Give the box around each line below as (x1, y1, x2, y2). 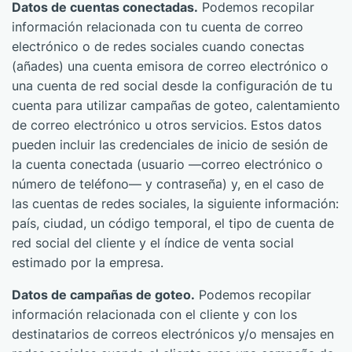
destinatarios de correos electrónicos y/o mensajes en (12, 326, 334, 342)
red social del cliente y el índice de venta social (12, 235, 294, 251)
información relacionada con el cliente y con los (12, 306, 297, 322)
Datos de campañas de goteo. (12, 287, 195, 302)
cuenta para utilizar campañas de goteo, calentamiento (12, 97, 340, 113)
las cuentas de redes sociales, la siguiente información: (12, 196, 339, 211)
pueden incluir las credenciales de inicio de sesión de (12, 137, 328, 152)
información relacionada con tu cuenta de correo (12, 19, 303, 35)
